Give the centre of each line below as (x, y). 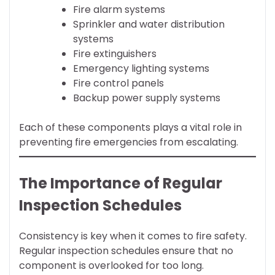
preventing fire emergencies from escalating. (129, 142)
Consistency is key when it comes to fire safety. (133, 236)
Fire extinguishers (115, 53)
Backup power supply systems (147, 98)
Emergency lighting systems (141, 68)
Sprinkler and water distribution (149, 24)
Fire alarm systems (119, 9)
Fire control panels (118, 83)
